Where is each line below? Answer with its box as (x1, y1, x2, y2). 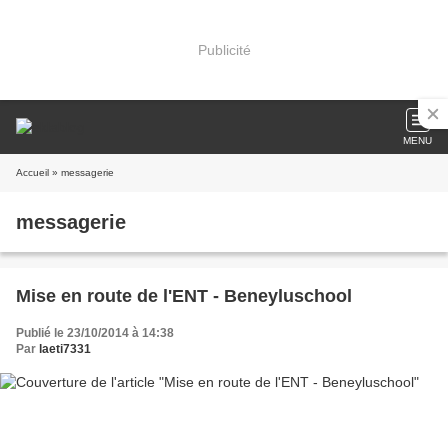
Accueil (16, 167, 49, 178)
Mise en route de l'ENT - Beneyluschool (16, 286, 352, 306)
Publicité (197, 41, 251, 58)
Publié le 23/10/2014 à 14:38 (16, 326, 174, 340)
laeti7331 (39, 342, 91, 356)
